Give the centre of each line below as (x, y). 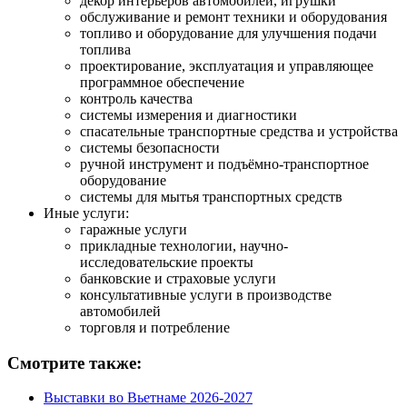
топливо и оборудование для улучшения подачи (228, 33)
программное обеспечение (162, 82)
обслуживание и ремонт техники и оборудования (233, 16)
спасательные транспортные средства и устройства (239, 131)
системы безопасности (150, 147)
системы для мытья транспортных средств (211, 196)
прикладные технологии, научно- (184, 245)
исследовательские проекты (167, 262)
